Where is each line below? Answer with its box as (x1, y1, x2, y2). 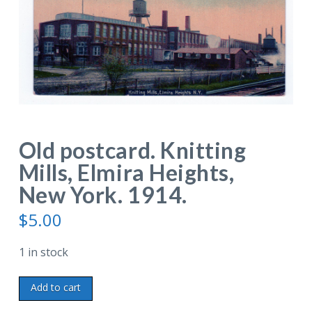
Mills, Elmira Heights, (18, 158, 235, 186)
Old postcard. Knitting (18, 136, 247, 164)
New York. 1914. (18, 180, 187, 208)
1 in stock (18, 244, 68, 260)
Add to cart (30, 280, 81, 294)
